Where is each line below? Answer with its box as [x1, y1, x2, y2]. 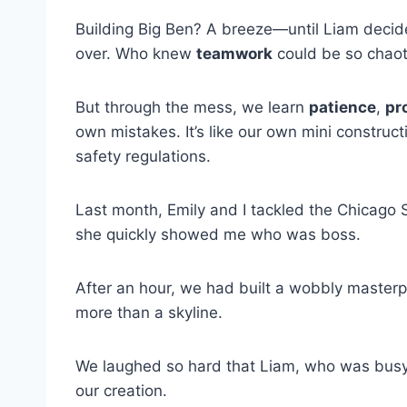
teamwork [196, 45, 273, 64]
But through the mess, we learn [75, 98, 309, 117]
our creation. [75, 382, 167, 401]
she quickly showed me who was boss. [75, 225, 361, 244]
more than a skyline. [75, 303, 223, 323]
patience [309, 98, 376, 117]
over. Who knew [75, 45, 196, 64]
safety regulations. [75, 147, 211, 166]
